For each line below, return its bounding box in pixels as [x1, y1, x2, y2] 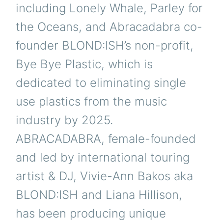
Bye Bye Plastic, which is [16, 57, 153, 71]
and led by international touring [16, 150, 190, 165]
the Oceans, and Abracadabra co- [16, 20, 202, 34]
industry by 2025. [16, 113, 113, 127]
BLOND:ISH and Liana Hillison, [16, 188, 182, 202]
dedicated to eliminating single [16, 76, 186, 90]
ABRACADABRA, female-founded [16, 132, 196, 146]
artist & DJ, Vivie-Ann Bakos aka [16, 169, 193, 183]
